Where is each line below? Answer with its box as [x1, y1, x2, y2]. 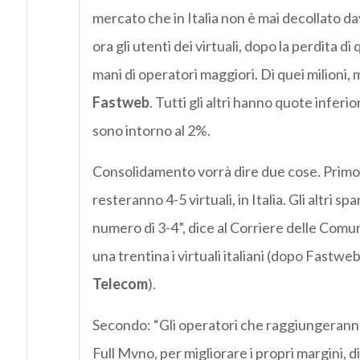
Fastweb [92, 93, 149, 112]
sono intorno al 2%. [92, 121, 211, 140]
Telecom [92, 275, 148, 293]
